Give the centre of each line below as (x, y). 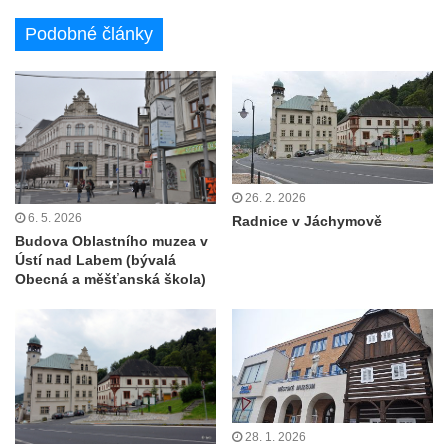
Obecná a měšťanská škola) (110, 279)
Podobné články (89, 33)
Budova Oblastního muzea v (111, 241)
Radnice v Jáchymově (307, 221)
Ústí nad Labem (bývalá (95, 260)
